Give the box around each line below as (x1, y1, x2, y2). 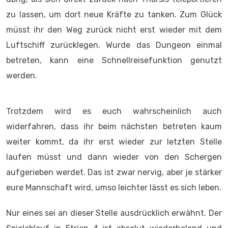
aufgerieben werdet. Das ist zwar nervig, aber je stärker (6, 167, 222, 177)
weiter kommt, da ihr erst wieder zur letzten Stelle (6, 137, 222, 147)
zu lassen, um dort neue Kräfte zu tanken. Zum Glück (6, 10, 222, 19)
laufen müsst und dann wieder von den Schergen (6, 152, 222, 162)
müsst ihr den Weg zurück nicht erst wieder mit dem (6, 25, 222, 35)
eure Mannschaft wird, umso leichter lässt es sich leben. (6, 183, 221, 192)
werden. (6, 71, 37, 80)
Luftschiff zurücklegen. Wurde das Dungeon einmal (6, 40, 222, 50)
